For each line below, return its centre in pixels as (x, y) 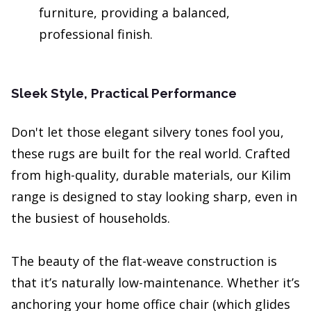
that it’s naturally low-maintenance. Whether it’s (155, 283)
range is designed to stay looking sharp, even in (154, 197)
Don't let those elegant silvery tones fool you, (148, 132)
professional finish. (96, 34)
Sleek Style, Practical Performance (124, 93)
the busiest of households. (91, 218)
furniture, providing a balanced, (134, 13)
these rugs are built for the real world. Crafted (151, 154)
